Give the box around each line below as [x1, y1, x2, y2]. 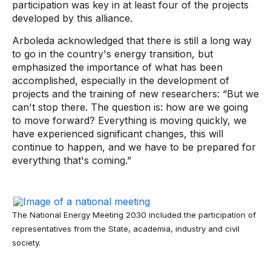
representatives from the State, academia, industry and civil [12, 224, 240, 233]
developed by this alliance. [12, 12, 132, 24]
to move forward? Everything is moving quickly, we [12, 114, 247, 126]
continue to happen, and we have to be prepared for [12, 141, 256, 153]
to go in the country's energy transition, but [12, 48, 213, 60]
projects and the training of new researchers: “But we [12, 88, 259, 100]
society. [12, 238, 41, 247]
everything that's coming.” [12, 154, 134, 166]
